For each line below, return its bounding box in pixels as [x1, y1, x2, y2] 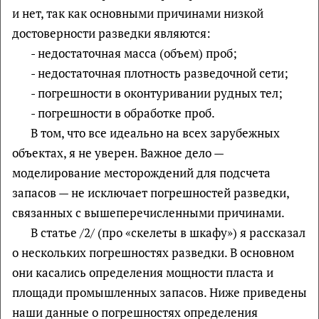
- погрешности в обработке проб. [30, 104, 215, 121]
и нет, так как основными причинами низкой [12, 4, 263, 21]
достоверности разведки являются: [12, 24, 211, 41]
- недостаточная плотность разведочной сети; [30, 64, 288, 81]
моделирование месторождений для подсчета [12, 164, 271, 181]
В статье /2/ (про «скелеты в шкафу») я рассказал [30, 224, 305, 241]
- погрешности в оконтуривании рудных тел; [30, 84, 283, 101]
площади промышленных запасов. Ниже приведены [12, 283, 307, 300]
